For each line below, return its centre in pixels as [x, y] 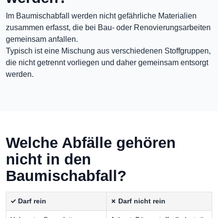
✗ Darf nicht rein [138, 201]
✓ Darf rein [28, 201]
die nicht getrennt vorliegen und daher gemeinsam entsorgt [107, 63]
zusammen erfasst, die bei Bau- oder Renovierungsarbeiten [108, 28]
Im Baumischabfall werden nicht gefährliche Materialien [101, 16]
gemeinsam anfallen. [42, 39]
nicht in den [48, 160]
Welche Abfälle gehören [91, 143]
